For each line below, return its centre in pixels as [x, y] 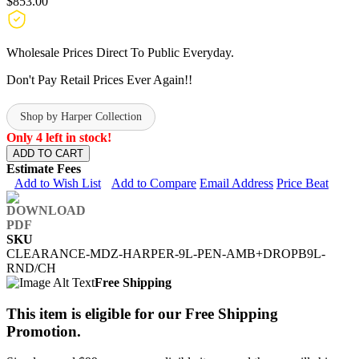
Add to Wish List [58, 183]
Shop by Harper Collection [81, 116]
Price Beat [303, 183]
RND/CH [31, 268]
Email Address [236, 183]
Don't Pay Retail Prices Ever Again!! [99, 79]
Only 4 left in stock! [59, 137]
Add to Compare [154, 183]
